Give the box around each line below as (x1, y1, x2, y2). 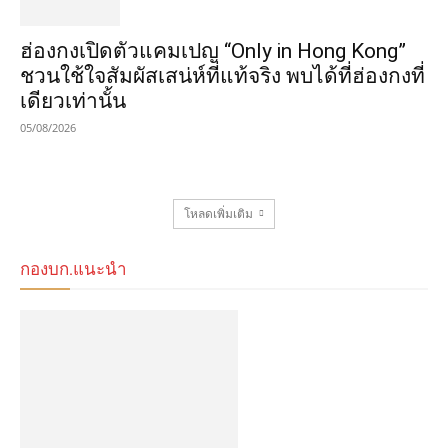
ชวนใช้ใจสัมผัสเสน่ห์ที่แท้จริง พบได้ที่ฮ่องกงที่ (20, 64, 425, 88)
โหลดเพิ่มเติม (184, 205, 253, 222)
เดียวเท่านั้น (20, 89, 126, 113)
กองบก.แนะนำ (20, 259, 127, 279)
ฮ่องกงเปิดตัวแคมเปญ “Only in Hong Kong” (20, 39, 406, 63)
